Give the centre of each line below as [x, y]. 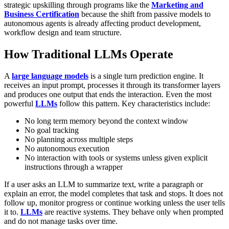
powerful [20, 104]
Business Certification [42, 14]
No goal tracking [52, 130]
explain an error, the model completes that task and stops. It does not [113, 194]
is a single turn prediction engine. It [146, 76]
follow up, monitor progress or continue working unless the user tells [114, 203]
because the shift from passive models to [145, 14]
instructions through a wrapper [74, 167]
